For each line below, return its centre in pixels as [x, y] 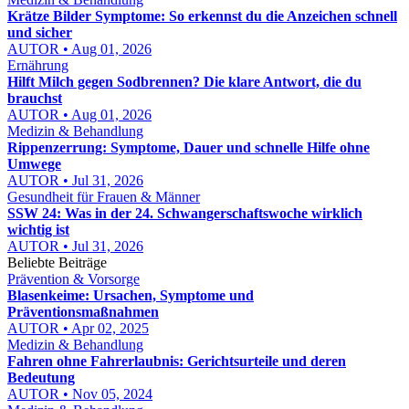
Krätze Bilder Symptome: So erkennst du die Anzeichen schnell [202, 16]
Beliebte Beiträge [57, 262]
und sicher [40, 32]
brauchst [35, 98]
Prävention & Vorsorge [73, 279]
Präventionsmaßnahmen [83, 312]
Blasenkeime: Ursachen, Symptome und [131, 295]
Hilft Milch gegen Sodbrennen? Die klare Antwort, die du [184, 82]
